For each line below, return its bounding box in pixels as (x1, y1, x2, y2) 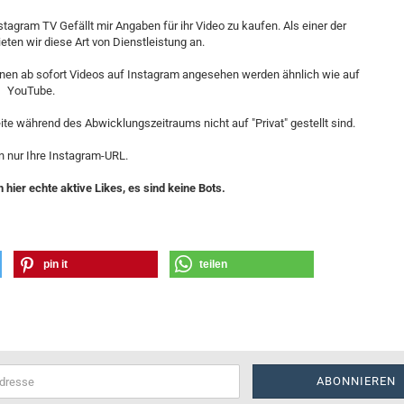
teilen (199, 258, 228, 271)
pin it (43, 258, 69, 271)
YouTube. (6, 84, 55, 97)
